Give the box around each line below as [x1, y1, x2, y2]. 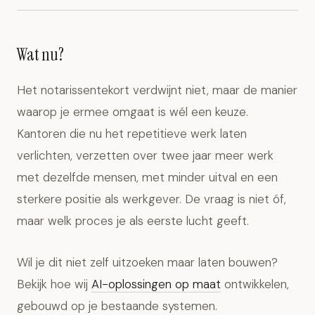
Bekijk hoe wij [17, 276, 91, 292]
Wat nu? [17, 44, 64, 65]
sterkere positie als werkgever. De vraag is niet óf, [17, 191, 286, 207]
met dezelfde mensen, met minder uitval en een [17, 169, 278, 185]
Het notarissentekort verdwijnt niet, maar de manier [17, 82, 297, 98]
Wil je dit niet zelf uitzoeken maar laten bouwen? [17, 255, 278, 270]
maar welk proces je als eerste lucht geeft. [17, 213, 249, 229]
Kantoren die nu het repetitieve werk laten [17, 126, 247, 141]
